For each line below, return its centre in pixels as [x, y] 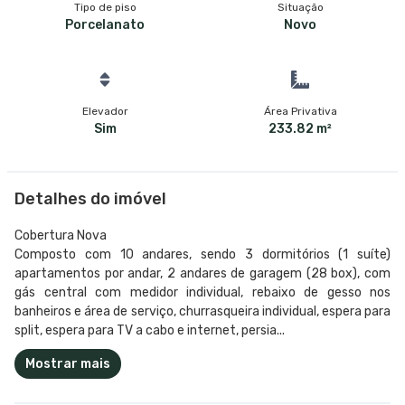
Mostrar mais [68, 363]
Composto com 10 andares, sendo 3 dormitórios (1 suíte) [202, 254]
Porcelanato [105, 24]
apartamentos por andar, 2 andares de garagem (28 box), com [202, 273]
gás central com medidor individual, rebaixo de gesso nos [202, 292]
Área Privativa [300, 111]
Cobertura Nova [61, 235]
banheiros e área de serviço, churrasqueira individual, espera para [202, 311]
